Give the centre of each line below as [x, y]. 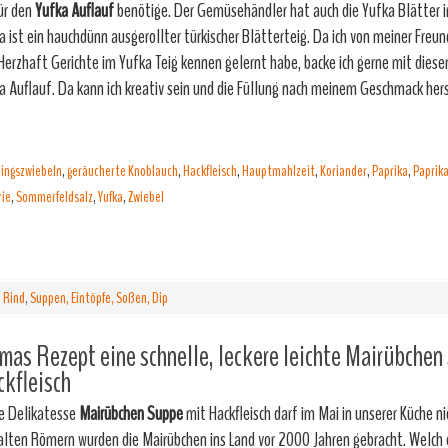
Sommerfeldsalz [54, 197]
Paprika [390, 171]
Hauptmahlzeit [278, 171]
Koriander [343, 171]
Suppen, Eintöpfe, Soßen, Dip [99, 298]
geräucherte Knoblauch [122, 171]
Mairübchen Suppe [131, 413]
